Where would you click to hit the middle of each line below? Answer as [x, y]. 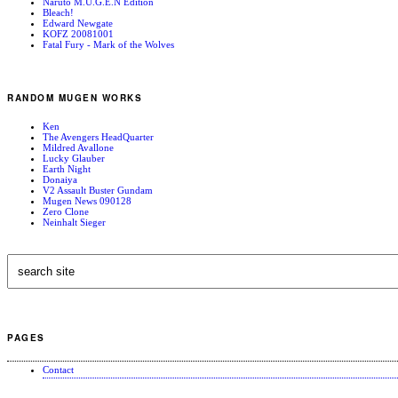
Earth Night [67, 169]
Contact [58, 369]
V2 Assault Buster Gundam [98, 191]
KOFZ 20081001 [78, 33]
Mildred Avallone [78, 148]
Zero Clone [66, 212]
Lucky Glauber [74, 159]
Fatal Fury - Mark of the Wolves [108, 44]
